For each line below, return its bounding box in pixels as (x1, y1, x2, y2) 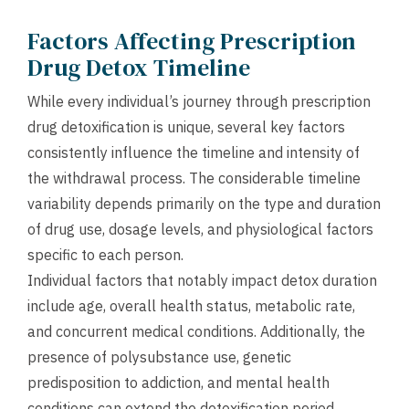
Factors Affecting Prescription (27, 25, 356, 58)
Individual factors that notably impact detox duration (27, 271, 377, 289)
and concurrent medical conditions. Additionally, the (27, 322, 365, 341)
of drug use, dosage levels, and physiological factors (27, 220, 373, 238)
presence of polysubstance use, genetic (27, 348, 291, 366)
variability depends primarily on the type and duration (27, 194, 381, 213)
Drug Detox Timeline (27, 51, 250, 84)
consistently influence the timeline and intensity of (27, 143, 360, 162)
